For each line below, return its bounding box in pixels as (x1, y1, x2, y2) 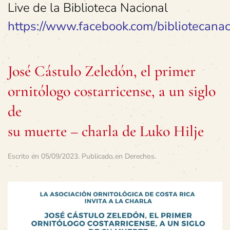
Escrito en (8, 151, 41, 161)
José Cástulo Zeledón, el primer (8, 62, 196, 81)
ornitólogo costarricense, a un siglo (8, 82, 216, 101)
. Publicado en (78, 151, 125, 161)
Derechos (125, 151, 155, 161)
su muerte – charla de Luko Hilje (8, 122, 204, 141)
